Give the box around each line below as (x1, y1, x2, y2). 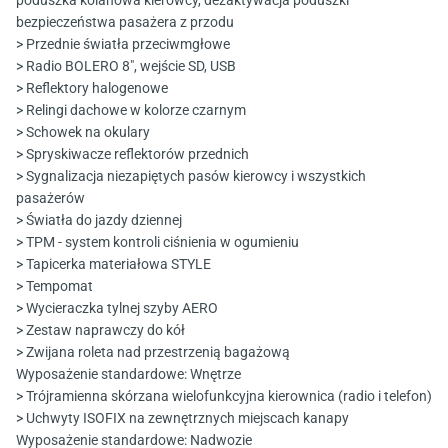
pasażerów (16, 190, 85, 207)
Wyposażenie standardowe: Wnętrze (16, 366, 241, 383)
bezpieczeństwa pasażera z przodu (16, 14, 234, 31)
